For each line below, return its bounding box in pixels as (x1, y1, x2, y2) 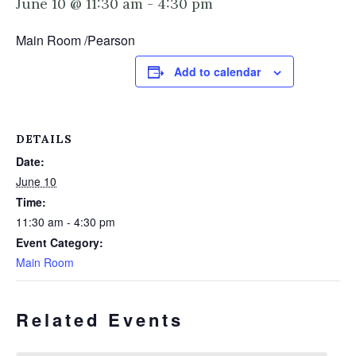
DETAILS (16, 132, 72, 146)
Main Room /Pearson (16, 31, 135, 49)
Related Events (16, 307, 184, 332)
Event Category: (16, 234, 103, 250)
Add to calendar (174, 64, 261, 79)
